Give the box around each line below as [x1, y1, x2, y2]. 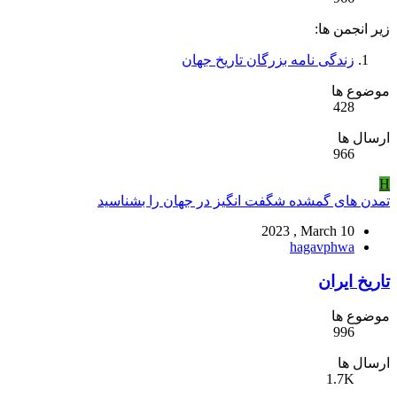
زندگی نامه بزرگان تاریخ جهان [182, 52, 354, 68]
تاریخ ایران [318, 271, 390, 291]
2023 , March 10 [261, 223, 354, 239]
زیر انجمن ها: [315, 21, 390, 37]
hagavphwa [290, 239, 354, 255]
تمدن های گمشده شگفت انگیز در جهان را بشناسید [97, 193, 390, 209]
